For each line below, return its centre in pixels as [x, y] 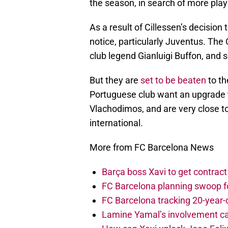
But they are [115, 80]
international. [116, 123]
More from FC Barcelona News [152, 148]
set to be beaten [173, 80]
